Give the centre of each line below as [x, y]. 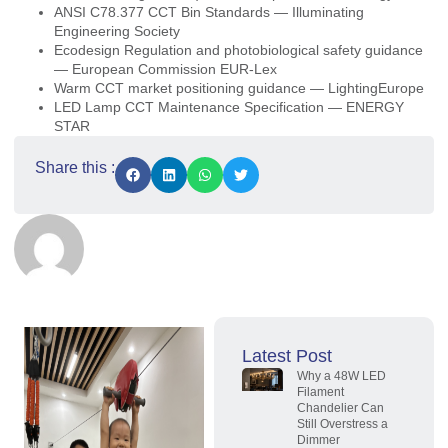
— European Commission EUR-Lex [165, 68]
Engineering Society [117, 30]
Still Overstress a [343, 423]
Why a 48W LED [342, 375]
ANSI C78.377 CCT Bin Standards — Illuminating [209, 11]
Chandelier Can [341, 407]
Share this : [75, 167]
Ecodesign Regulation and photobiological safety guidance [238, 49]
